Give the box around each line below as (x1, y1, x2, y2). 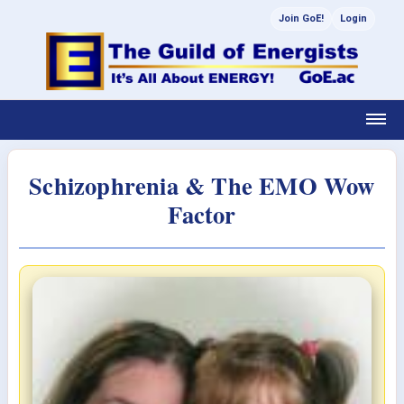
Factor (168, 197, 236, 232)
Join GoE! (279, 13, 324, 24)
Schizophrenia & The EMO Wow (29, 168, 375, 203)
